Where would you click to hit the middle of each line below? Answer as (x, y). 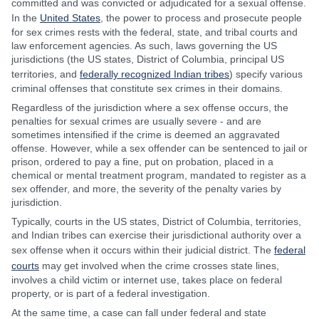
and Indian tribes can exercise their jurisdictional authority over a (156, 235)
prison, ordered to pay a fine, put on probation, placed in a (142, 162)
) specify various (266, 74)
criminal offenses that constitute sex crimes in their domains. (147, 88)
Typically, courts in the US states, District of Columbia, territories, (156, 221)
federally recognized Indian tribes (155, 74)
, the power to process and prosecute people (201, 18)
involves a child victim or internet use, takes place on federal (147, 280)
